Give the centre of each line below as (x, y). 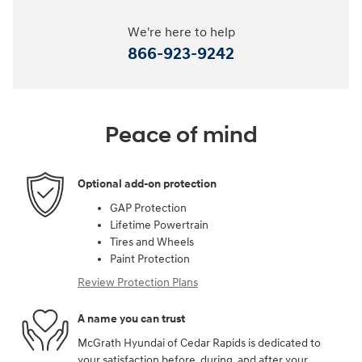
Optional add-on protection (147, 184)
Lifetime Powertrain (159, 225)
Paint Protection (150, 259)
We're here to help (181, 32)
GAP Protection (148, 208)
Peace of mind (181, 135)
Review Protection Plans (138, 282)
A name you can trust (131, 319)
